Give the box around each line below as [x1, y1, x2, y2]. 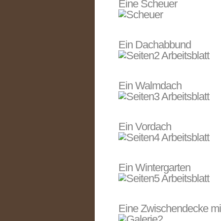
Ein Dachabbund [118, 38, 191, 51]
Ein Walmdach [118, 79, 182, 92]
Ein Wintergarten [118, 161, 190, 174]
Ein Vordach [118, 120, 171, 133]
